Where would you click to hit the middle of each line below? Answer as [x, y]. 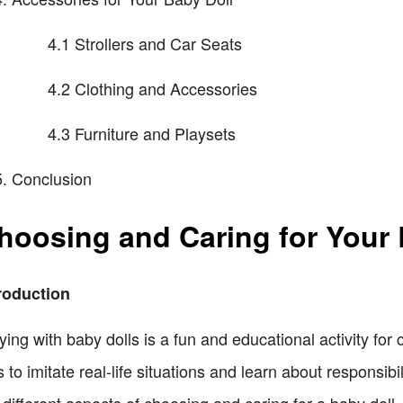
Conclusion [51, 179]
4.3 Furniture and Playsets [141, 134]
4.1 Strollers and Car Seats [144, 44]
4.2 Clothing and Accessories [152, 89]
